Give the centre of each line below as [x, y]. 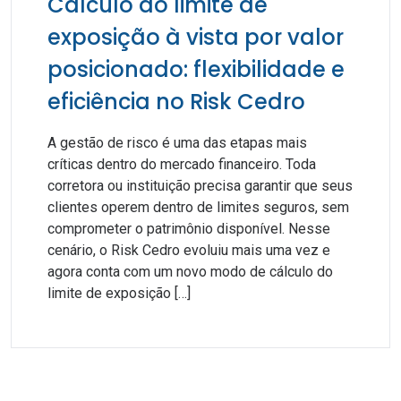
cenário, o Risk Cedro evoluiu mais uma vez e [189, 250]
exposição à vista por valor [196, 37]
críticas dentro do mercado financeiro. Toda [182, 164]
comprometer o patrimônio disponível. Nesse [189, 229]
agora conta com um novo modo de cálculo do [190, 272]
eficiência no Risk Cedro [176, 102]
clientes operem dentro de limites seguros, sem [198, 207]
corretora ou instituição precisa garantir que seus [200, 186]
